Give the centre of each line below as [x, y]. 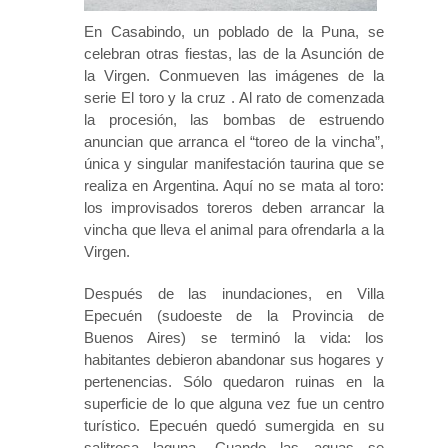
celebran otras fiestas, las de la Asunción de [234, 53]
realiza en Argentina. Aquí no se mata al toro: [234, 185]
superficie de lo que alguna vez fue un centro [234, 403]
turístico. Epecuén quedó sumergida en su [234, 425]
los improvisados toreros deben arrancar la [234, 207]
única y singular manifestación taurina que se [234, 163]
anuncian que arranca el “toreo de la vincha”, [234, 141]
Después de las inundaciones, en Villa [234, 293]
